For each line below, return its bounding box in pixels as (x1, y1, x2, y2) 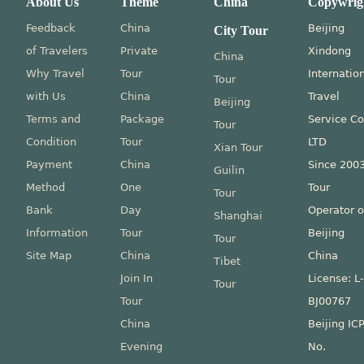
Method (26, 181, 65, 194)
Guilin (214, 164, 245, 177)
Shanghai (214, 210, 263, 223)
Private (119, 45, 158, 58)
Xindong (308, 45, 352, 58)
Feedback (26, 22, 76, 35)
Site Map (26, 249, 71, 262)
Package (119, 113, 164, 126)
